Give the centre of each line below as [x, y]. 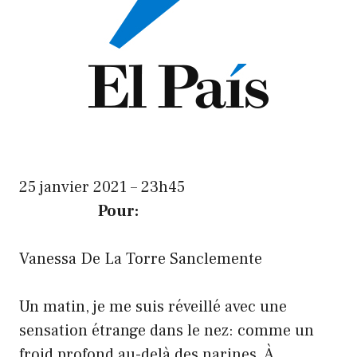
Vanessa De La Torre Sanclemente [141, 259]
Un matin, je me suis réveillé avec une [153, 306]
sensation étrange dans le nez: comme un [167, 330]
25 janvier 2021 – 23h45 [102, 187]
